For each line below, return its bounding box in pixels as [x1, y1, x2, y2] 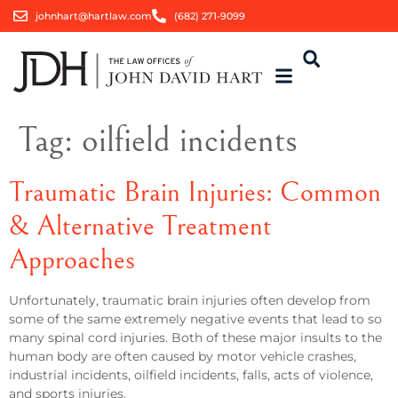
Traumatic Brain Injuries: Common [9, 176, 381, 209]
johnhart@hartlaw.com [36, 10, 152, 22]
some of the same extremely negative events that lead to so [9, 311, 382, 327]
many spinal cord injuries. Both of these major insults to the [9, 330, 382, 346]
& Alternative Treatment [9, 210, 272, 243]
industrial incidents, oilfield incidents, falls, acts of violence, [9, 367, 373, 383]
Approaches [9, 243, 135, 276]
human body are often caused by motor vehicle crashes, [9, 348, 356, 364]
